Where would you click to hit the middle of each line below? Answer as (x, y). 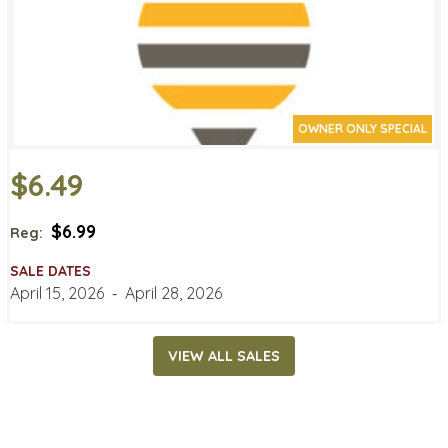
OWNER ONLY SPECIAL (362, 128)
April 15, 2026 (57, 292)
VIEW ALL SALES (224, 356)
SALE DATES (50, 270)
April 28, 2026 (173, 292)
